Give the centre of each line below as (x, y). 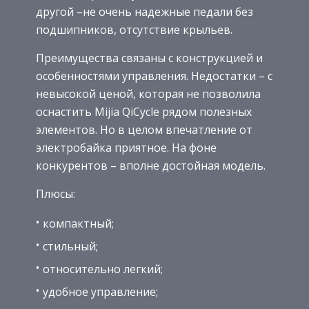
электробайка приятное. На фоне (126, 147)
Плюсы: (56, 193)
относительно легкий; (103, 269)
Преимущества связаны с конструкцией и (149, 58)
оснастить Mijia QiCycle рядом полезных (144, 111)
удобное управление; (100, 291)
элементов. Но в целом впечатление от (144, 129)
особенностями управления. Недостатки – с (154, 76)
